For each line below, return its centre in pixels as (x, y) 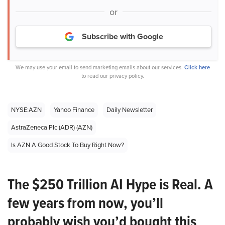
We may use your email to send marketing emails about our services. (100, 68)
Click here (197, 68)
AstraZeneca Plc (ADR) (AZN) (52, 128)
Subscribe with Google (123, 37)
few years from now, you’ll (85, 203)
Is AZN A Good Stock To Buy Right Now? (68, 145)
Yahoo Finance (74, 110)
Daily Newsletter (130, 110)
